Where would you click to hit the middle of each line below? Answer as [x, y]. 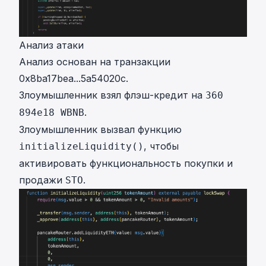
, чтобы [161, 146]
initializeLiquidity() [81, 147]
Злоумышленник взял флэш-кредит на [112, 95]
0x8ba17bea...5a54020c [72, 79]
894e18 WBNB [52, 113]
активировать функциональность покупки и [126, 164]
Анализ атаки [51, 45]
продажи [42, 180]
